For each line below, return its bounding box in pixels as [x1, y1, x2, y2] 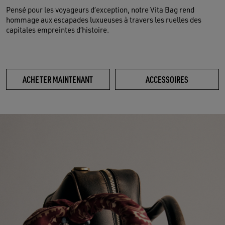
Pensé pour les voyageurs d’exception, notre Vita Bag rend [6, 5, 194, 15]
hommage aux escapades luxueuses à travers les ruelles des [6, 15, 201, 25]
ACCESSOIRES [145, 73, 188, 85]
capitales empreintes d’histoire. [6, 25, 109, 35]
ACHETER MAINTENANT [23, 73, 93, 85]
